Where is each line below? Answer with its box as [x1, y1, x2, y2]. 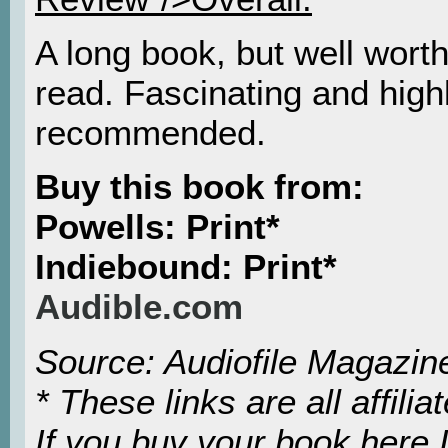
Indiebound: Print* [35, 247, 337, 287]
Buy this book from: [35, 167, 364, 207]
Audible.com [35, 287, 243, 327]
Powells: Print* [35, 207, 280, 247]
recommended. [35, 112, 266, 152]
